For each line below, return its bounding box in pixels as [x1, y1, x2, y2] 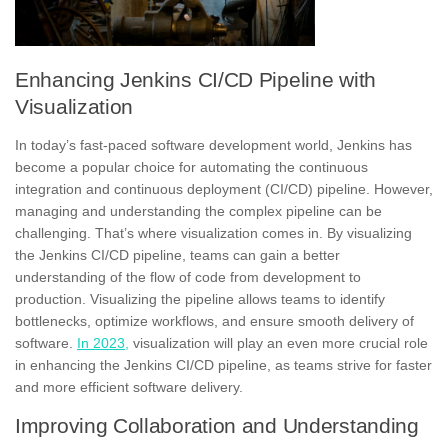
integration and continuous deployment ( [15, 180, 270, 197]
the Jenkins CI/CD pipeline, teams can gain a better [15, 246, 340, 263]
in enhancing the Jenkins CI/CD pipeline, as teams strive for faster [15, 356, 432, 373]
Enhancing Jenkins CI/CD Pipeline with [15, 67, 376, 91]
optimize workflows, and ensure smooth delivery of [91, 312, 414, 329]
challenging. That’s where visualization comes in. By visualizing [15, 224, 412, 241]
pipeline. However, [313, 180, 433, 197]
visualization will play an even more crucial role [129, 334, 428, 351]
